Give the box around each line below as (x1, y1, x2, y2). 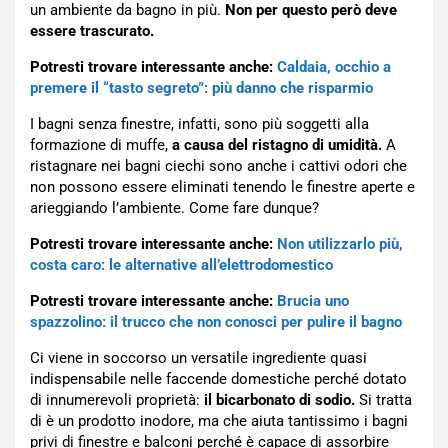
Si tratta (355, 391, 412, 410)
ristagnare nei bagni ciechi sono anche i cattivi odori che (30, 157, 407, 176)
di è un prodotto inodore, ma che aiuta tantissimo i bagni (30, 412, 408, 431)
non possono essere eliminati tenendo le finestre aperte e (30, 178, 415, 197)
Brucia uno (277, 292, 349, 311)
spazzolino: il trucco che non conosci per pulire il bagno (30, 313, 402, 332)
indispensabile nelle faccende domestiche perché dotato (30, 370, 407, 389)
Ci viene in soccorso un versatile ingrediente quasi (30, 349, 367, 368)
